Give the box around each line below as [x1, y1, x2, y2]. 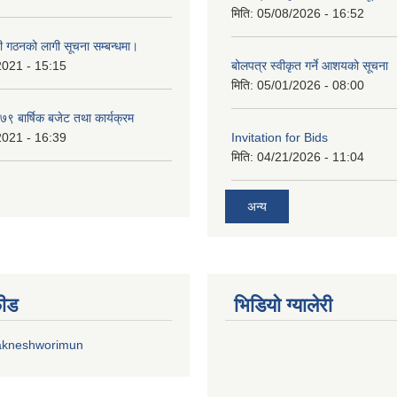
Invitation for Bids [231, 129, 328, 144]
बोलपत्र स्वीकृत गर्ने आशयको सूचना [231, 58, 388, 73]
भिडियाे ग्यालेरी [234, 294, 332, 317]
